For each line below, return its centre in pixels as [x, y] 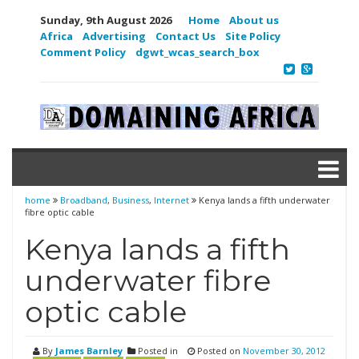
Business [131, 200]
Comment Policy [83, 52]
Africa [56, 36]
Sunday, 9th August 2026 [106, 20]
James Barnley [89, 351]
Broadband [84, 200]
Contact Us [186, 36]
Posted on [219, 351]
